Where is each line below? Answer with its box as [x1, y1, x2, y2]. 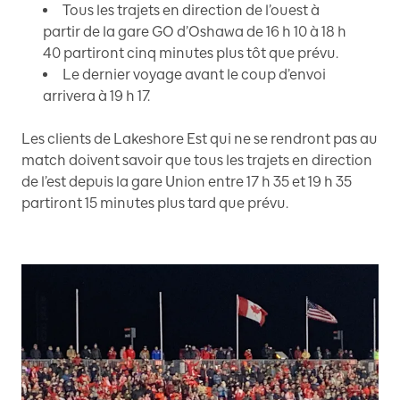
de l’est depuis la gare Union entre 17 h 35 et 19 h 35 [21, 173, 352, 190]
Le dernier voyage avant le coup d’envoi [62, 66, 326, 83]
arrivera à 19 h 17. [43, 87, 150, 104]
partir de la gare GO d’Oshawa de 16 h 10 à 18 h [43, 23, 346, 40]
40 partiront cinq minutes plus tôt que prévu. [43, 45, 338, 62]
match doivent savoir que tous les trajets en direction [21, 152, 372, 169]
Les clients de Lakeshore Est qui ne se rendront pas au [21, 130, 378, 147]
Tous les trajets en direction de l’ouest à [62, 2, 320, 19]
